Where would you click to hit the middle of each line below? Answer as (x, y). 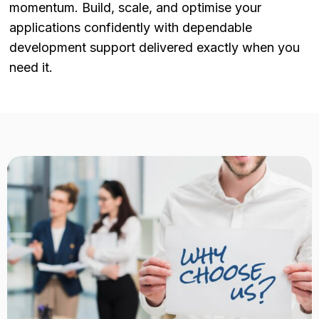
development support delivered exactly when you (155, 48)
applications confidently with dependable (131, 28)
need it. (31, 68)
